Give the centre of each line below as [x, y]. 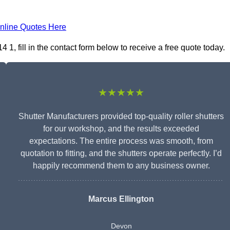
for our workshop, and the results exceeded [121, 129]
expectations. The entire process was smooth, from [121, 141]
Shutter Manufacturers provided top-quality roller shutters [121, 117]
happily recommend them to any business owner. [121, 166]
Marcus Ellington [121, 199]
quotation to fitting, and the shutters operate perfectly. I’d [121, 154]
